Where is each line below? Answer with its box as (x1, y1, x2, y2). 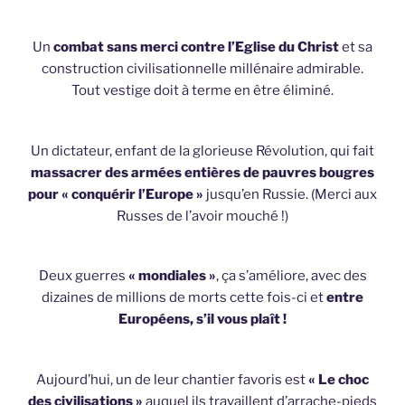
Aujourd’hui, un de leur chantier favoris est (36, 371, 306, 388)
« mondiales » (127, 268, 216, 285)
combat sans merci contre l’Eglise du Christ (53, 39, 339, 56)
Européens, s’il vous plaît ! (118, 311, 287, 328)
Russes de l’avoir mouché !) (117, 207, 288, 224)
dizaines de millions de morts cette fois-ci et (42, 289, 326, 306)
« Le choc (306, 371, 369, 388)
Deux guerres (38, 268, 128, 285)
